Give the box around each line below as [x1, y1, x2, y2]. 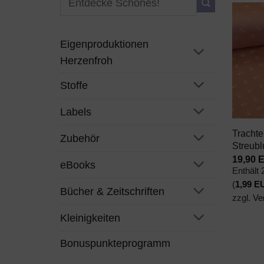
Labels [60, 106, 91, 118]
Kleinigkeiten [60, 212, 120, 224]
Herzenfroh [60, 54, 113, 67]
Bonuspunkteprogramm [60, 237, 170, 249]
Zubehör [60, 133, 100, 145]
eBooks [60, 159, 95, 171]
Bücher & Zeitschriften [60, 185, 164, 197]
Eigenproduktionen [60, 38, 148, 50]
